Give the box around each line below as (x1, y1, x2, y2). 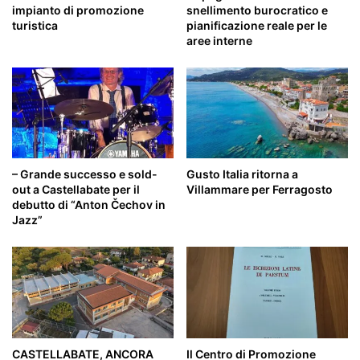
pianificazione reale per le (186, 18, 327, 32)
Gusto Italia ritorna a (186, 167, 298, 182)
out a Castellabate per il (12, 182, 140, 197)
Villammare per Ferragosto (186, 182, 333, 197)
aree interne (186, 33, 252, 47)
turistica (12, 18, 58, 32)
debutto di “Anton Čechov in (12, 198, 166, 212)
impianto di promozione (12, 2, 144, 17)
